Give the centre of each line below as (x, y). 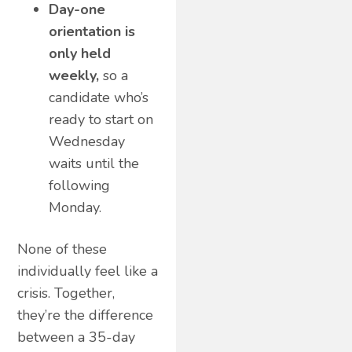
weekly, (74, 75)
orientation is (92, 31)
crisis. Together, (66, 293)
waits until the (94, 163)
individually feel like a (88, 271)
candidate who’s (99, 97)
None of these (62, 249)
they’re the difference (86, 315)
